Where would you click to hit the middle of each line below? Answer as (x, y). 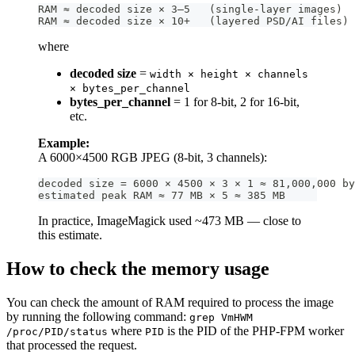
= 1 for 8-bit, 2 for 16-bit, (235, 102)
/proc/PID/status (57, 331)
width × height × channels (229, 74)
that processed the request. (72, 345)
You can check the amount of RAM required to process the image (170, 302)
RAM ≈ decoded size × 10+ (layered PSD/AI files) (193, 21)
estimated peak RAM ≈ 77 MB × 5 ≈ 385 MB (162, 196)
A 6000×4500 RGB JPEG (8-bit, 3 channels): (153, 158)
